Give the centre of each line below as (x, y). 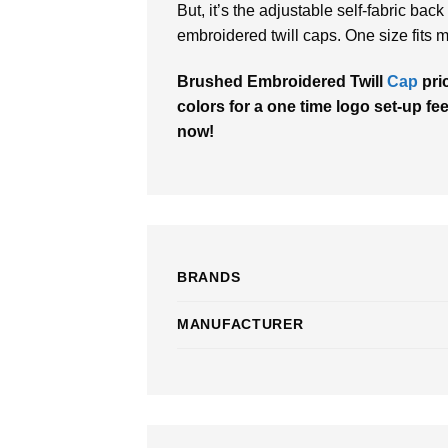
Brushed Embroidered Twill (282, 82)
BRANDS (209, 276)
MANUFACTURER (240, 323)
